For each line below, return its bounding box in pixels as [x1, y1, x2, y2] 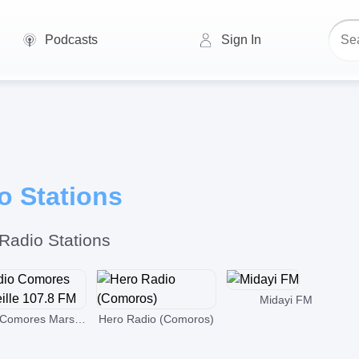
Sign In [220, 33, 261, 46]
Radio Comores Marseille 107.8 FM [75, 313, 86, 325]
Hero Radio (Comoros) [99, 313, 214, 325]
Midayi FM [260, 293, 313, 306]
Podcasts [44, 33, 98, 46]
